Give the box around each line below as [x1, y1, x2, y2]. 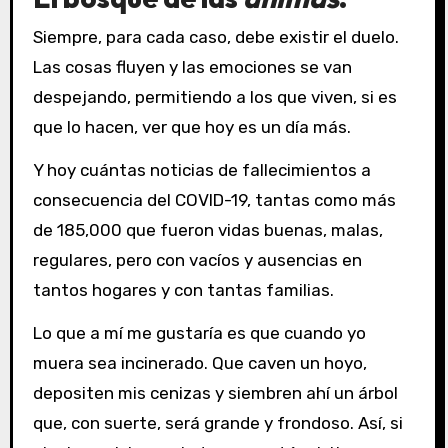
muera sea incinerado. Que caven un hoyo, [32, 352, 367, 373]
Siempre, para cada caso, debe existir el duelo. [32, 27, 399, 48]
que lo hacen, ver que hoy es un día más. [32, 117, 351, 138]
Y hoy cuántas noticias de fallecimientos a [32, 159, 371, 180]
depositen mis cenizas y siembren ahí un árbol [32, 382, 398, 403]
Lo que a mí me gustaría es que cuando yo [32, 322, 366, 343]
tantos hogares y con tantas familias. [32, 279, 334, 300]
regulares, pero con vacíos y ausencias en [32, 249, 362, 270]
